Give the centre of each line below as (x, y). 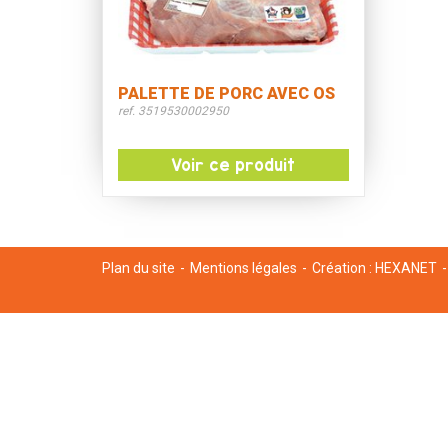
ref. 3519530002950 (173, 111)
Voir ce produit (233, 165)
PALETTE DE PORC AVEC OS (226, 93)
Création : (343, 268)
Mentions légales (243, 268)
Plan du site (138, 268)
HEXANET (406, 268)
